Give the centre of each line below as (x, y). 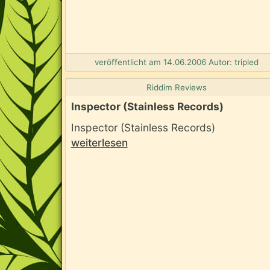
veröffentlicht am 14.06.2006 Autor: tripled (176, 62)
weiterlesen (99, 143)
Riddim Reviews (176, 87)
